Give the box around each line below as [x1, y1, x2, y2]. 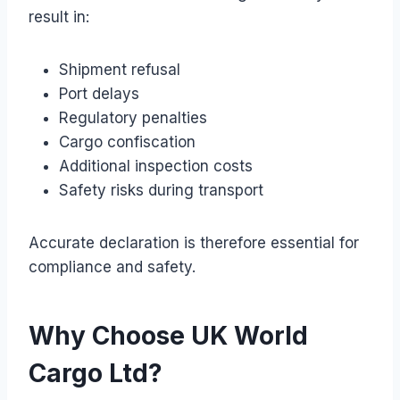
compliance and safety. [29, 257, 196, 276]
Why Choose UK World [29, 320, 308, 351]
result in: [29, 7, 89, 26]
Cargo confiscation [59, 132, 196, 151]
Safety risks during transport [59, 180, 263, 199]
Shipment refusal [59, 60, 180, 79]
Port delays [59, 84, 139, 103]
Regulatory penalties [59, 108, 207, 127]
